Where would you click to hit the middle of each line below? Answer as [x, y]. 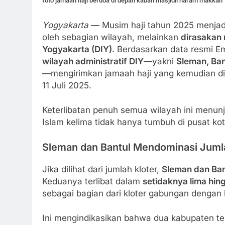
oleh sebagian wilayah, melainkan [111, 37]
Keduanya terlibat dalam [92, 181]
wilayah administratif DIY [93, 61]
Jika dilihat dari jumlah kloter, [102, 169]
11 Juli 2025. [67, 85]
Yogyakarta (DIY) [77, 49]
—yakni [160, 61]
